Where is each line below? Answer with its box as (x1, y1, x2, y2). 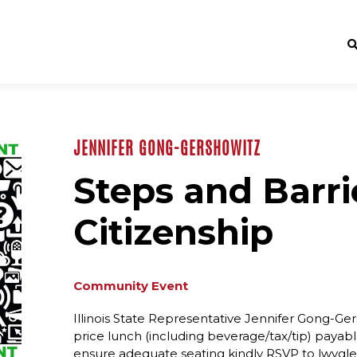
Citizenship (73, 210, 274, 253)
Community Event (73, 278, 189, 294)
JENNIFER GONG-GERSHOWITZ (73, 136, 261, 160)
